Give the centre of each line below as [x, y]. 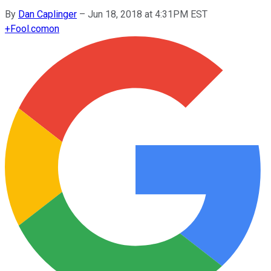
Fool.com [30, 28]
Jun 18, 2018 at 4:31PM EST [148, 14]
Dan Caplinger [47, 14]
